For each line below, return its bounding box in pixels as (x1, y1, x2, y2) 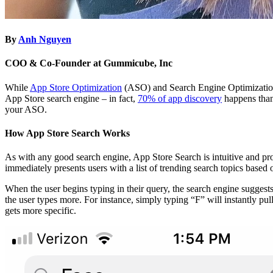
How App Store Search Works (5, 127, 130, 138)
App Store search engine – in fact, (5, 93, 138, 104)
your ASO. (5, 104, 47, 115)
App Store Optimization (30, 82, 122, 93)
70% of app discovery (138, 93, 222, 104)
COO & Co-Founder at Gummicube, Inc (5, 58, 172, 69)
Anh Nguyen (18, 34, 71, 45)
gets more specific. (5, 205, 76, 216)
